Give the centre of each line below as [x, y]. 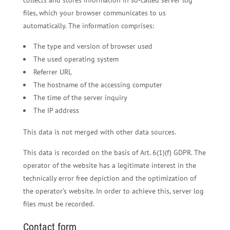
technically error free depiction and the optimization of [109, 178]
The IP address [56, 110]
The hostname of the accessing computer [98, 84]
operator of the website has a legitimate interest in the [109, 165]
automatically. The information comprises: [88, 25]
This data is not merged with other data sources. [99, 132]
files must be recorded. [59, 204]
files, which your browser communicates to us [94, 13]
